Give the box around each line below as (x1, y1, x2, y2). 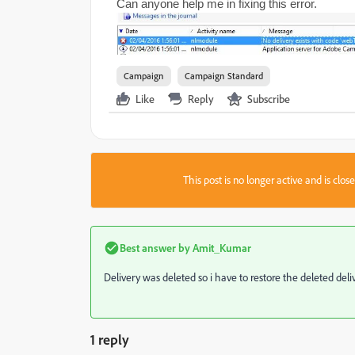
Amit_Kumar (190, 241, 251, 255)
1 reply (90, 330, 129, 349)
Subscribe (247, 92, 290, 106)
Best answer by (120, 241, 190, 255)
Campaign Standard (185, 70, 263, 82)
